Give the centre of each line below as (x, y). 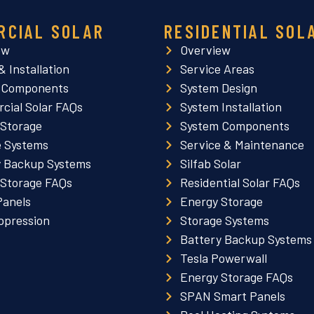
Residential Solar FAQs (240, 182)
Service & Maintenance (242, 144)
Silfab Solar (210, 163)
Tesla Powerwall (223, 258)
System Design (218, 88)
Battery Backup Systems (246, 239)
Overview (205, 50)
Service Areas (217, 69)
